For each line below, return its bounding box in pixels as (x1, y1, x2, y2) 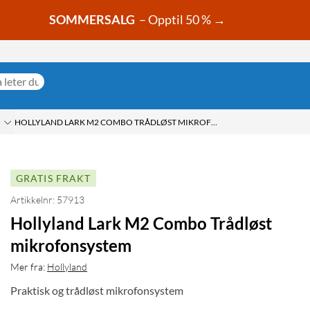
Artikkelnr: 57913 (10, 194, 84, 206)
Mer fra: (10, 261, 45, 273)
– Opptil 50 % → (135, 12, 228, 28)
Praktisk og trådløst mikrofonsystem (10, 284, 183, 298)
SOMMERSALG (49, 12, 135, 28)
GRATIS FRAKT (16, 172, 91, 185)
